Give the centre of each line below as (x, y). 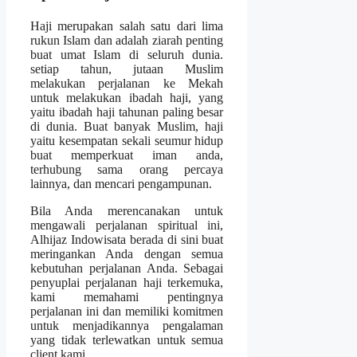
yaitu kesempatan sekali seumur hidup (127, 140)
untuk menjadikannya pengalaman (127, 325)
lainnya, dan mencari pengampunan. (121, 183)
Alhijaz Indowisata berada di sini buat (127, 239)
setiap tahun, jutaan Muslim (127, 69)
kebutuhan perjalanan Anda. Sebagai (127, 268)
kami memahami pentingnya (127, 296)
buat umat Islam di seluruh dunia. (127, 54)
